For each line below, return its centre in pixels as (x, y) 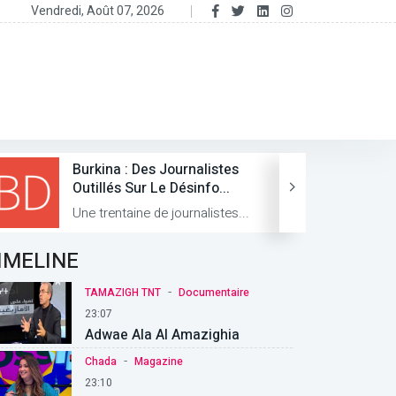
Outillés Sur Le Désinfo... (151, 189)
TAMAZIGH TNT (123, 292)
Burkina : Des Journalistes (156, 170)
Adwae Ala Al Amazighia (162, 335)
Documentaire (214, 292)
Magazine (159, 361)
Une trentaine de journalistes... (161, 213)
